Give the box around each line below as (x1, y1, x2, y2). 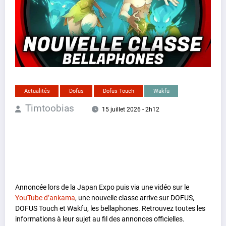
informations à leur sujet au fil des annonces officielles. (15, 214, 185, 223)
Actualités (24, 87, 50, 94)
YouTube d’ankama (15, 193, 75, 202)
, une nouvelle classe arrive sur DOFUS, (75, 193, 194, 202)
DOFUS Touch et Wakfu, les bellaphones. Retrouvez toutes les (15, 204, 205, 212)
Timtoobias (25, 102, 74, 114)
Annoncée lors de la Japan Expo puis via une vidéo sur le (15, 183, 189, 191)
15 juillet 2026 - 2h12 (101, 105, 159, 113)
